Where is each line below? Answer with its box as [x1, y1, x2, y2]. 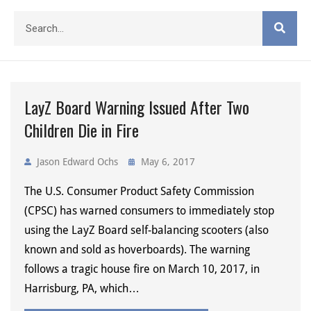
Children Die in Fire [24, 117, 139, 142]
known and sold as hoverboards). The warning [24, 242, 250, 256]
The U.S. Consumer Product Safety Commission [24, 184, 254, 198]
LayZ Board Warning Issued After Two [24, 94, 249, 119]
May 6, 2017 [141, 155, 195, 167]
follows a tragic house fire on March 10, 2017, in [24, 262, 260, 276]
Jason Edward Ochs [37, 155, 118, 167]
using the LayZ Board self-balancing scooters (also [24, 223, 269, 237]
